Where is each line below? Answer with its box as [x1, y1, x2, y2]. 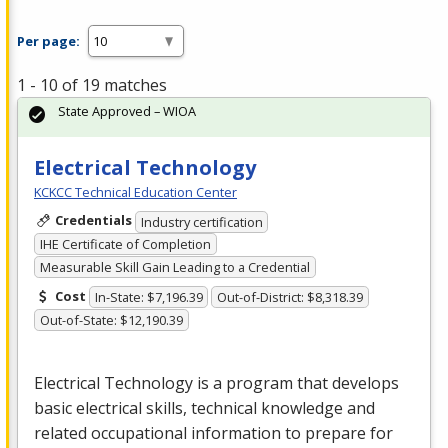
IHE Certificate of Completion [39, 235, 211, 254]
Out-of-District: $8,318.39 [217, 288, 364, 307]
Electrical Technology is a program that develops [34, 372, 399, 395]
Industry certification [140, 212, 263, 231]
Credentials [54, 211, 132, 230]
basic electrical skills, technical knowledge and [34, 397, 375, 420]
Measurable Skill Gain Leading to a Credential [39, 257, 310, 276]
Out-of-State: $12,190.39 [39, 311, 183, 330]
